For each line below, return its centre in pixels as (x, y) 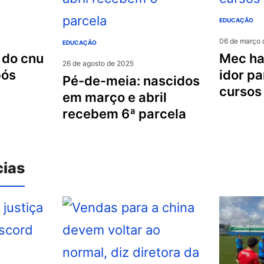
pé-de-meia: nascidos (67, 80)
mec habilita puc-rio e (225, 58)
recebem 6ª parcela (125, 113)
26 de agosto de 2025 (98, 63)
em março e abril (115, 97)
